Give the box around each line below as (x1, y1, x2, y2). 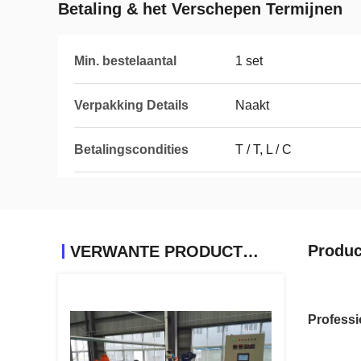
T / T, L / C (235, 143, 292, 156)
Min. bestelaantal (74, 54, 176, 68)
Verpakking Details (74, 98, 189, 112)
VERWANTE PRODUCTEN (243, 243, 259, 260)
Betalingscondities (74, 143, 189, 156)
